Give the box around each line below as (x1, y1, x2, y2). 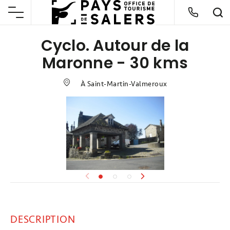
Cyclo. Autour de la (41, 35, 189, 57)
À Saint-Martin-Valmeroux (79, 80, 167, 89)
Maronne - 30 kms (42, 52, 188, 74)
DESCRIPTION (10, 213, 75, 226)
